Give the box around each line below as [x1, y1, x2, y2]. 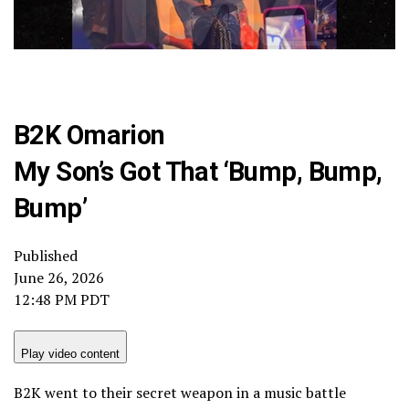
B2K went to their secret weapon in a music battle [14, 382, 346, 403]
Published [14, 245, 78, 266]
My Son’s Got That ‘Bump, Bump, [14, 155, 383, 187]
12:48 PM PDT [14, 288, 110, 309]
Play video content [21, 346, 120, 361]
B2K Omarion [14, 119, 165, 151]
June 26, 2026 [14, 267, 104, 288]
